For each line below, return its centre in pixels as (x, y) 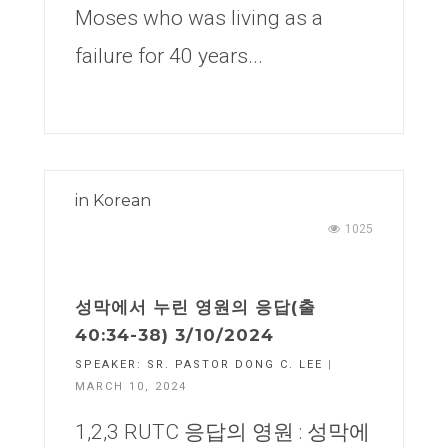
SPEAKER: (111, 364)
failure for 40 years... (169, 56)
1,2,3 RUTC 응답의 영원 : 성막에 (222, 432)
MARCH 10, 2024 (131, 386)
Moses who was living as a (199, 18)
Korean (122, 200)
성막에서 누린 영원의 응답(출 (195, 307)
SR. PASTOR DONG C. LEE (235, 364)
